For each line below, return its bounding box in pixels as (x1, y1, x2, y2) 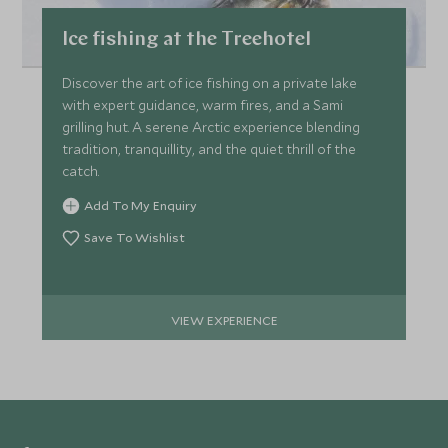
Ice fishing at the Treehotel (62, 30, 312, 50)
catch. (62, 162, 100, 180)
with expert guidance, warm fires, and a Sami (62, 96, 344, 114)
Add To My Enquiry (84, 197, 198, 213)
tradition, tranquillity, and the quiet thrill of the (62, 140, 357, 158)
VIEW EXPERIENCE (170, 311, 278, 328)
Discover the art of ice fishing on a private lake (62, 74, 358, 92)
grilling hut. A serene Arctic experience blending (62, 118, 361, 136)
